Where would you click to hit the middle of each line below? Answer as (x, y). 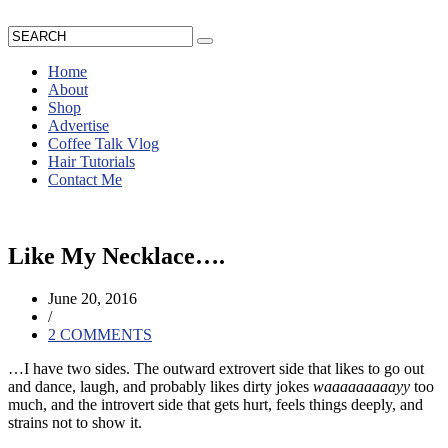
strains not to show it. (75, 422)
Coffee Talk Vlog (103, 143)
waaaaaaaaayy (361, 386)
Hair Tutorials (91, 161)
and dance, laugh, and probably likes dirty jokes (160, 386)
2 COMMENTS (100, 334)
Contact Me (85, 179)
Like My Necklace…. (116, 255)
